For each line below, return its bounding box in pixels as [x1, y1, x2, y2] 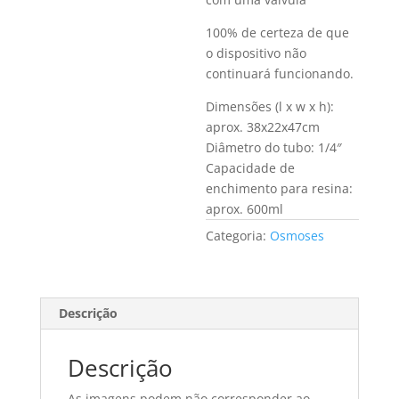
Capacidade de [206, 159, 296, 176]
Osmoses [270, 227, 325, 244]
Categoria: [206, 227, 271, 244]
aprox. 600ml [206, 200, 284, 217]
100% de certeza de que [206, 24, 350, 41]
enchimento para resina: [206, 180, 354, 197]
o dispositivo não [206, 45, 307, 61]
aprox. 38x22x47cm [206, 118, 321, 135]
